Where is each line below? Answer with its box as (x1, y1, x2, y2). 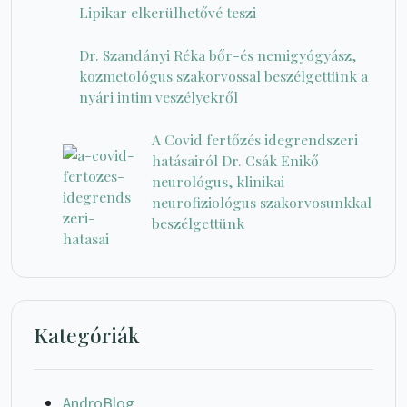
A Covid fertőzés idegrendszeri (152, 129, 358, 149)
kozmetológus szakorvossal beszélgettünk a (79, 65, 368, 85)
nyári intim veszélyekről (79, 86, 238, 106)
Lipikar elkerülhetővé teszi (79, 2, 256, 22)
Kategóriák (34, 320, 140, 349)
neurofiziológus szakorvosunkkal (152, 192, 372, 212)
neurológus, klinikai (152, 171, 284, 191)
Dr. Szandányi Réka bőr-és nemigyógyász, (79, 45, 356, 65)
